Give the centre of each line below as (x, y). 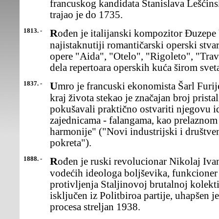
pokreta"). (71, 143)
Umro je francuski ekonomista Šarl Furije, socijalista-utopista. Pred (54, 86)
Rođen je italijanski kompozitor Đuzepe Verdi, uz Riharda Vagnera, (54, 33)
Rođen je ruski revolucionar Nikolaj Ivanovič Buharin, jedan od (54, 161)
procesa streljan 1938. (95, 207)
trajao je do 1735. (86, 15)
